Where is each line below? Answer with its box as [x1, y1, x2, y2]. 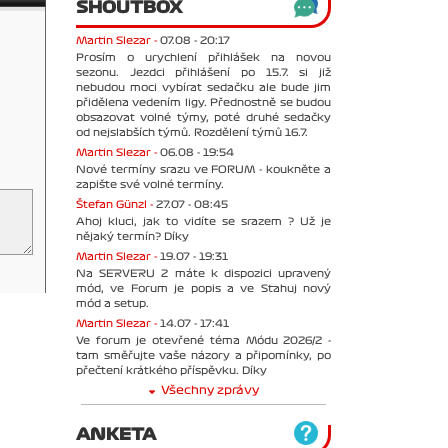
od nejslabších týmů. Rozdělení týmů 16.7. [76, 126, 308, 138]
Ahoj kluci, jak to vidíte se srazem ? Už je [76, 215, 331, 227]
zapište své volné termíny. [76, 178, 224, 190]
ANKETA [76, 425, 156, 442]
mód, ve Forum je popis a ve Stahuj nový [76, 282, 331, 294]
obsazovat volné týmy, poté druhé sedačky [76, 111, 331, 123]
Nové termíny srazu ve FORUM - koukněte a [76, 163, 331, 175]
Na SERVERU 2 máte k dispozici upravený [76, 267, 331, 279]
